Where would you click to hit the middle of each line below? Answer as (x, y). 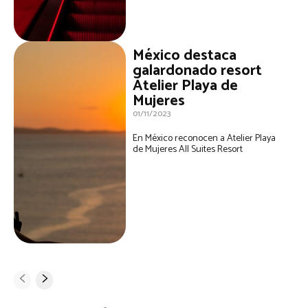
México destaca (185, 55)
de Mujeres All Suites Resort (188, 149)
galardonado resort (198, 70)
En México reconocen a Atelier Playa (205, 138)
